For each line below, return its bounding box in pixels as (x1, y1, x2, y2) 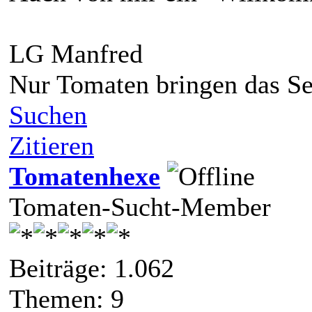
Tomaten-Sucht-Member (9, 192, 271, 221)
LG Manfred (9, 38, 143, 68)
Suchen (9, 100, 87, 130)
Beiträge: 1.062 (9, 253, 174, 283)
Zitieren (9, 130, 94, 160)
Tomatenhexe (9, 161, 160, 191)
